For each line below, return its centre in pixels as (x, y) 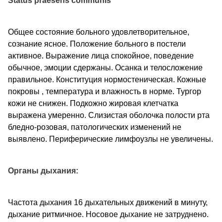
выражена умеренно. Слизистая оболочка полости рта (109, 115)
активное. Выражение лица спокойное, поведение (101, 55)
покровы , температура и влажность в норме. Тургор (105, 91)
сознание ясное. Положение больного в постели (97, 44)
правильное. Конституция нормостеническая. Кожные (107, 79)
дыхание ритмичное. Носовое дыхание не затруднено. (108, 214)
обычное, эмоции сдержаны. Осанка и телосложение (105, 67)
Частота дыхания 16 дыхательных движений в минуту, (108, 202)
